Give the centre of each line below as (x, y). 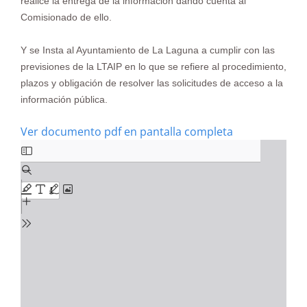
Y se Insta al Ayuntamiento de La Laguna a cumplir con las (148, 50)
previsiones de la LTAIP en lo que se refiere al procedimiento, (153, 66)
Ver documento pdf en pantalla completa (127, 132)
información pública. (64, 99)
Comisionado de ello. (66, 17)
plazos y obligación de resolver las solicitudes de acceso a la (152, 83)
